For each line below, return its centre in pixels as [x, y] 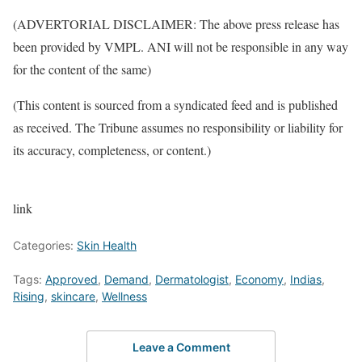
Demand [126, 279]
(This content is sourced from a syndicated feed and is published [175, 105]
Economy [259, 279]
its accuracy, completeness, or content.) [112, 150]
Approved [72, 279]
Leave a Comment [181, 347]
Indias [306, 279]
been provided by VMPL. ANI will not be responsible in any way [181, 46]
